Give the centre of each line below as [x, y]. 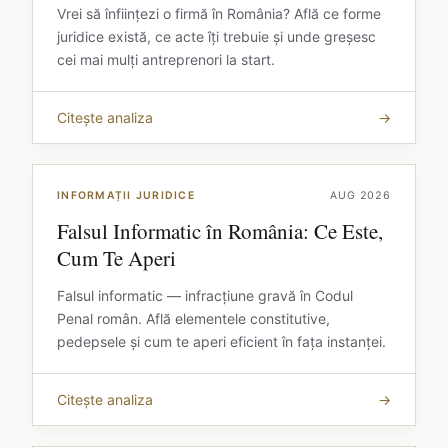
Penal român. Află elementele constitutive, [193, 319]
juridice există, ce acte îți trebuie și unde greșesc [216, 37]
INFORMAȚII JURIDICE [126, 196]
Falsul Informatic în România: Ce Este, [220, 231]
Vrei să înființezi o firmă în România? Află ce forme [219, 14]
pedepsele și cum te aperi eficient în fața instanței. [221, 342]
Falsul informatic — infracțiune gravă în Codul [205, 296]
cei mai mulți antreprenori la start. [166, 60]
